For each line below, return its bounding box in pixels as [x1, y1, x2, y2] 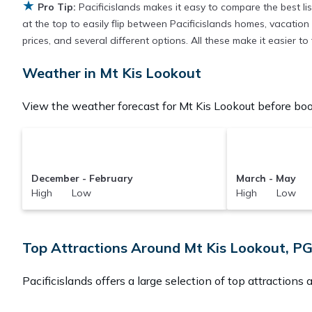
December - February [31, 172, 133, 185]
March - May [236, 172, 297, 185]
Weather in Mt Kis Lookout [22, 63, 201, 81]
